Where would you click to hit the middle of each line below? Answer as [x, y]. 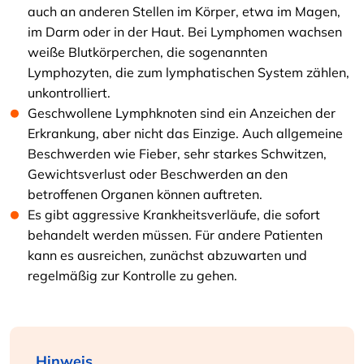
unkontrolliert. [69, 93]
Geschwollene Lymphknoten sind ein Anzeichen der [182, 113]
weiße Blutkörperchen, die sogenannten [147, 52]
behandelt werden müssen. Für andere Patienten [175, 235]
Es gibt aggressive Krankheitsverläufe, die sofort [174, 214]
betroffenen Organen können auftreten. [145, 194]
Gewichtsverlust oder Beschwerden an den [158, 174]
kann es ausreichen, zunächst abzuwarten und [167, 255]
